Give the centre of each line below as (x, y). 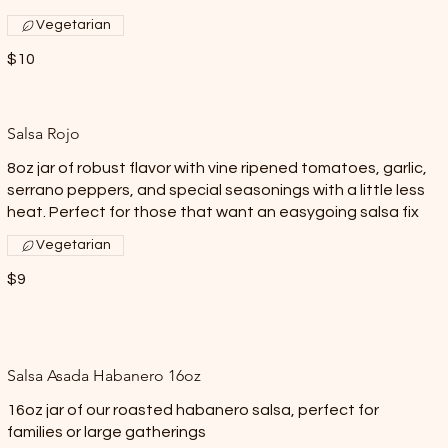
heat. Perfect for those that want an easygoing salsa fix (212, 212)
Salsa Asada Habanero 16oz (103, 375)
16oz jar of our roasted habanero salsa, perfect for (192, 410)
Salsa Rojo (43, 133)
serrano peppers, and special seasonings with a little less (215, 190)
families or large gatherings (106, 432)
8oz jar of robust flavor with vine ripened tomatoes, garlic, (216, 168)
